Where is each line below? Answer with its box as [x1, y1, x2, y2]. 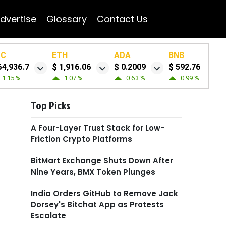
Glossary [46, 13, 87, 25]
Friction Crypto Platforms [31, 134, 132, 144]
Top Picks [31, 97, 71, 113]
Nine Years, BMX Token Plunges [31, 166, 155, 177]
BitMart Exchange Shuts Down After [31, 155, 173, 166]
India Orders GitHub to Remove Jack [31, 188, 178, 199]
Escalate [31, 210, 66, 221]
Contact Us [96, 13, 148, 25]
